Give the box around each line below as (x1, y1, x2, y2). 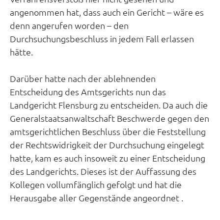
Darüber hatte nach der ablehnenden (10, 73, 156, 84)
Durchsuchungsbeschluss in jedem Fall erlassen (10, 33, 194, 45)
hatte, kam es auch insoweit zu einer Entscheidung (10, 152, 205, 164)
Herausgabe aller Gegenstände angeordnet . (10, 192, 183, 204)
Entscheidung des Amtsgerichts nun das (10, 86, 166, 98)
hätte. (10, 46, 33, 58)
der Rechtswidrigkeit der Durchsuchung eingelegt (10, 139, 204, 151)
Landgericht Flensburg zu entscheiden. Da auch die (10, 99, 208, 111)
